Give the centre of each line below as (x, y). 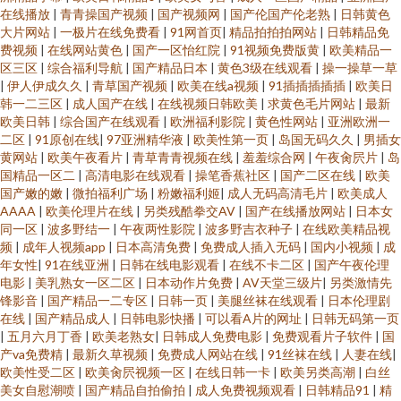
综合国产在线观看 (111, 121)
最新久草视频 (111, 354)
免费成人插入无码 (252, 247)
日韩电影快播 (159, 318)
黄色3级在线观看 (266, 68)
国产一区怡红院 (178, 50)
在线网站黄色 (86, 50)
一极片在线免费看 (111, 32)
